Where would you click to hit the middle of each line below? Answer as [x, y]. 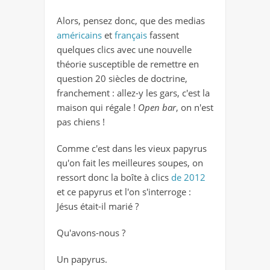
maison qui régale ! [97, 108]
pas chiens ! [81, 122]
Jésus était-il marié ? [98, 206]
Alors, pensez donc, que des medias [131, 21]
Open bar [157, 108]
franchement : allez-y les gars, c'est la [133, 93]
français [132, 35]
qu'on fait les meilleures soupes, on [130, 163]
